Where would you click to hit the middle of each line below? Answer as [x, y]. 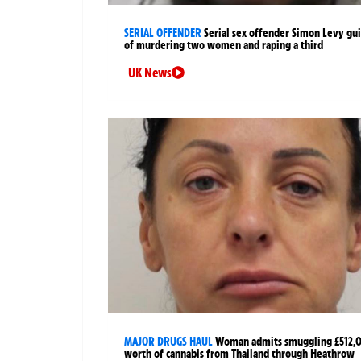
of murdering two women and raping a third [224, 45]
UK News [150, 72]
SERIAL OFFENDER [163, 33]
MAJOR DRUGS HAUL [168, 341]
